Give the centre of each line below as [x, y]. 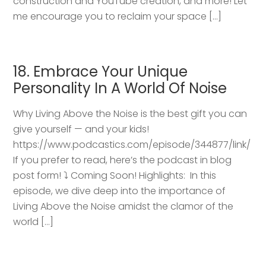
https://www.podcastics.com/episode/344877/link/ [132, 145]
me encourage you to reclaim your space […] [118, 17]
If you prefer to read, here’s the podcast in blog [123, 160]
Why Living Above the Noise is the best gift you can [130, 114]
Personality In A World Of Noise [120, 88]
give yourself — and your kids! [81, 129]
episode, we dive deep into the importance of [120, 191]
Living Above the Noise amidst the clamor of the [123, 207]
